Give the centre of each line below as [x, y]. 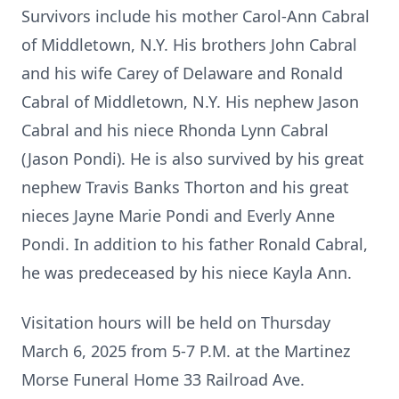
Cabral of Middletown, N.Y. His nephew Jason [190, 102]
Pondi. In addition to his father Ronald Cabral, [195, 244]
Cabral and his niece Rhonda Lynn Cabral [175, 130]
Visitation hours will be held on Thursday [176, 322]
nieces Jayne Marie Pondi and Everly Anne [178, 216]
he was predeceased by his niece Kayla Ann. [187, 273]
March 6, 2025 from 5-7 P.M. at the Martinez [186, 351]
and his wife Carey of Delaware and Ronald [182, 73]
